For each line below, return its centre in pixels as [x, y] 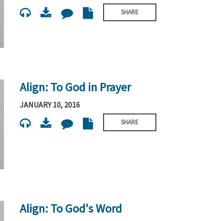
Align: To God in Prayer [75, 87]
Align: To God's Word [71, 209]
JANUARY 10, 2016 [50, 105]
